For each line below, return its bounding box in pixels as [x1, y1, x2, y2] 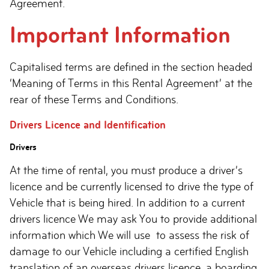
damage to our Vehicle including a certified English [10, 245, 249, 258]
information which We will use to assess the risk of [10, 229, 249, 241]
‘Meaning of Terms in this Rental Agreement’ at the [10, 77, 252, 89]
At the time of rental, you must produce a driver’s [10, 164, 243, 177]
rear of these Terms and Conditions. [10, 93, 178, 106]
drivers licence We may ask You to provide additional [10, 213, 257, 225]
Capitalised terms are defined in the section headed [10, 61, 252, 73]
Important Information [10, 22, 231, 48]
